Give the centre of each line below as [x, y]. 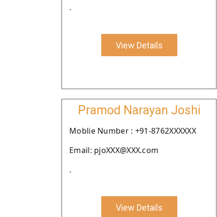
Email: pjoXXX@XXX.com [114, 150]
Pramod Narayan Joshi [139, 110]
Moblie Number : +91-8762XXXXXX [133, 131]
